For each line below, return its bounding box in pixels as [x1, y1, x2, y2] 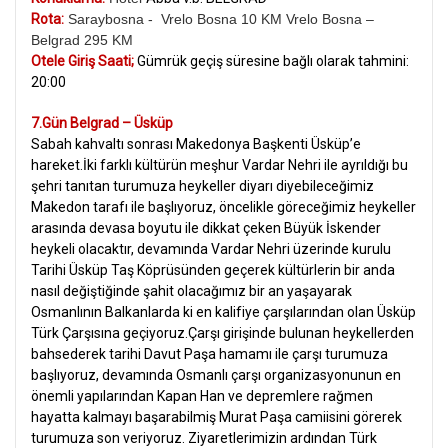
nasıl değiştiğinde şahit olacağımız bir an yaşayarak [31, 282, 352, 299]
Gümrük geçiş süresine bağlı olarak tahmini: [137, 52, 409, 69]
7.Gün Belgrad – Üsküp [31, 114, 173, 131]
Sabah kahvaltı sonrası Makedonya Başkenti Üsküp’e [31, 135, 361, 152]
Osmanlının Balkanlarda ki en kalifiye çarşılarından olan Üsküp [31, 303, 416, 320]
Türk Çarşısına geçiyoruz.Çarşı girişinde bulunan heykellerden [31, 324, 414, 341]
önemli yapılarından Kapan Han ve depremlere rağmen [31, 387, 373, 404]
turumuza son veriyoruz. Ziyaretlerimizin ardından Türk [31, 429, 377, 446]
